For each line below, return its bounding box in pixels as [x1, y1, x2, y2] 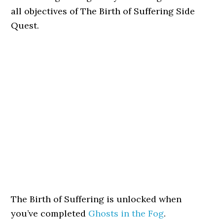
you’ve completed [11, 208, 89, 219]
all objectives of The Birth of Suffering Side [11, 5, 195, 17]
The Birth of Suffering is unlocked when [11, 193, 182, 205]
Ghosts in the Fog [88, 208, 164, 219]
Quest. [11, 20, 39, 31]
